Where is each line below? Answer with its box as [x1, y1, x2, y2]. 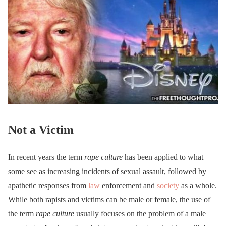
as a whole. [179, 181, 217, 190]
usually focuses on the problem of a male [74, 209, 206, 218]
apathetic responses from [8, 181, 88, 190]
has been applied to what [123, 152, 203, 161]
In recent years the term [8, 152, 84, 161]
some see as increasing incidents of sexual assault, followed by [8, 166, 206, 176]
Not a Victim [8, 123, 74, 136]
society [157, 181, 179, 190]
